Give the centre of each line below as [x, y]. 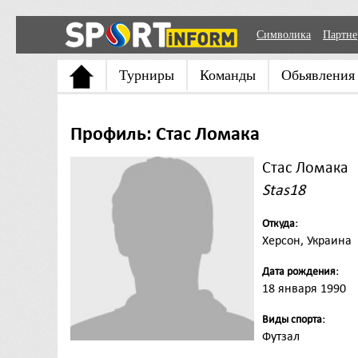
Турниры [147, 75]
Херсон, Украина [307, 241]
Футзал [281, 336]
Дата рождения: [300, 271]
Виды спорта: [294, 319]
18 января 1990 [304, 288]
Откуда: [280, 223]
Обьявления [318, 75]
